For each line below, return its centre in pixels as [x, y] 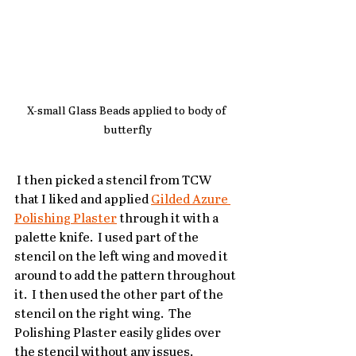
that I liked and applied [83, 200]
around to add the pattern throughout [126, 277]
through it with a [169, 219]
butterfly [127, 131]
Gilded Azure [191, 200]
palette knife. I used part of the [108, 238]
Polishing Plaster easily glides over [119, 334]
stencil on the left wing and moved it [122, 257]
